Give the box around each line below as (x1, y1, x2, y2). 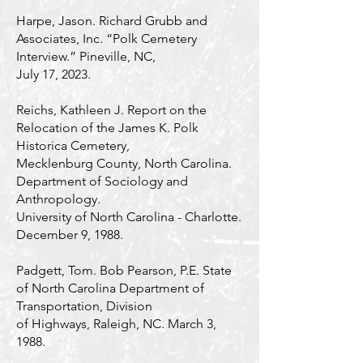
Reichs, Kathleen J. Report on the (16, 102, 207, 117)
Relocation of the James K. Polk (16, 120, 199, 135)
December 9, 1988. (16, 227, 123, 242)
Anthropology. (16, 191, 104, 207)
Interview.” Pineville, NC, (16, 49, 156, 64)
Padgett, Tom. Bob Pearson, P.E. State (16, 263, 232, 278)
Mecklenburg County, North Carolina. (16, 156, 232, 171)
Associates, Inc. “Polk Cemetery (16, 31, 197, 46)
